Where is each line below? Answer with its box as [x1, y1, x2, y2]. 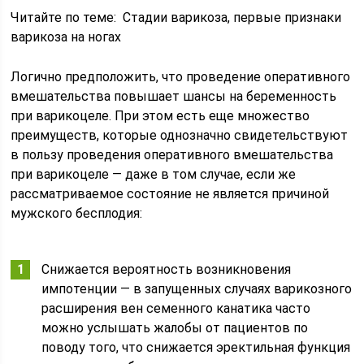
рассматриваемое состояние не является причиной [11, 186, 330, 201]
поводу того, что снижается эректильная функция [41, 340, 351, 355]
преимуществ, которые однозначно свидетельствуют [11, 128, 349, 143]
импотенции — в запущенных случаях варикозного [41, 281, 353, 297]
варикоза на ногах [11, 29, 122, 45]
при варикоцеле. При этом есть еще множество [11, 108, 310, 123]
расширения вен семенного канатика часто [41, 301, 311, 316]
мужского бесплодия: [11, 206, 143, 221]
